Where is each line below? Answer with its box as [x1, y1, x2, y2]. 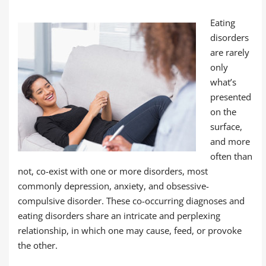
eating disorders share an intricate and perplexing [18, 210, 220, 221]
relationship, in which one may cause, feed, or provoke [18, 224, 242, 236]
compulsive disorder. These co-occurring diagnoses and [18, 195, 245, 207]
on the [210, 106, 236, 118]
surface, [210, 121, 242, 132]
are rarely [210, 46, 249, 58]
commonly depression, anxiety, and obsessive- [18, 180, 209, 192]
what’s [210, 76, 236, 88]
